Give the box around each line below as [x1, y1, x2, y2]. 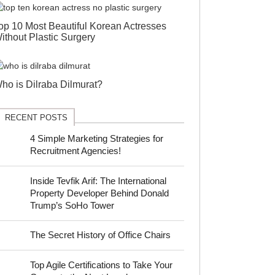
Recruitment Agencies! [30, 145, 122, 157]
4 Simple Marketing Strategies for [30, 133, 164, 144]
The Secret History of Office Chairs [30, 230, 171, 241]
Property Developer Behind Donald [30, 187, 169, 198]
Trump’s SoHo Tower [30, 199, 115, 211]
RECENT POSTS [4, 112, 68, 122]
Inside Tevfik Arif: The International [30, 175, 167, 186]
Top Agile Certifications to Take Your [30, 259, 173, 270]
